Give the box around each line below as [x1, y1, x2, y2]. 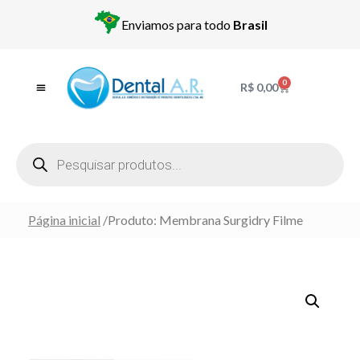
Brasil [232, 16, 268, 32]
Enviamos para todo [121, 16, 233, 32]
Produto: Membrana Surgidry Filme [108, 211, 303, 227]
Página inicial [28, 211, 100, 227]
